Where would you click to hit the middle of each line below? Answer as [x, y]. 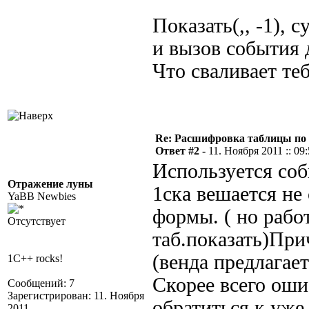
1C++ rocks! [35, 258]
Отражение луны [50, 184]
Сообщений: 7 [41, 283]
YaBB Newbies [42, 196]
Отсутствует [37, 221]
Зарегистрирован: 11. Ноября [76, 296]
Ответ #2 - [182, 151]
